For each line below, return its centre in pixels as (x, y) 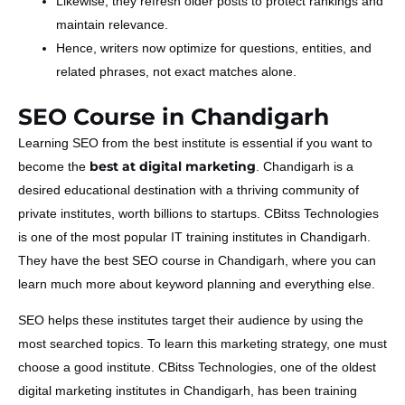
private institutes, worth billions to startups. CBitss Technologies (198, 213)
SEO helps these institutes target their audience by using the (191, 320)
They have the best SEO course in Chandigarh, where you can (197, 260)
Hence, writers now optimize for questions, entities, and (214, 47)
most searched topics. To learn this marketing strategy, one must (202, 343)
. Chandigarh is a (305, 166)
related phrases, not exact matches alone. (176, 71)
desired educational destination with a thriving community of (188, 189)
